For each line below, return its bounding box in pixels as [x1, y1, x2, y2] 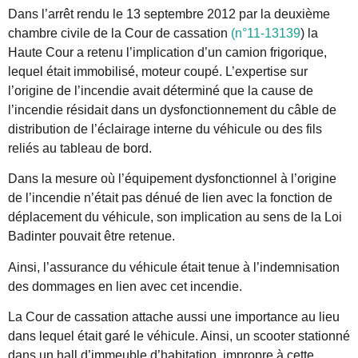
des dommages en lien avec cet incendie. [8, 279, 242, 293]
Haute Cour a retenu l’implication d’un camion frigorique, [8, 45, 327, 59]
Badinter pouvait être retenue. [8, 229, 175, 244]
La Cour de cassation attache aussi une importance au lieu [8, 310, 340, 324]
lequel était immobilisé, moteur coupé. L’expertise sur [8, 64, 308, 78]
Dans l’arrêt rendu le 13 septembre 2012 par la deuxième [8, 6, 330, 21]
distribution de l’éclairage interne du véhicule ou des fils [8, 121, 322, 136]
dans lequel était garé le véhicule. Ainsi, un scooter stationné [8, 329, 350, 344]
